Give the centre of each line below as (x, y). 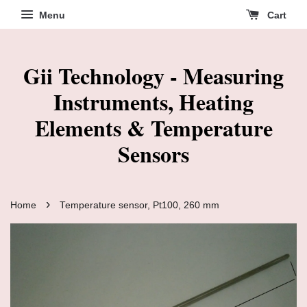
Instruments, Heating (153, 102)
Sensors (153, 154)
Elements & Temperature (153, 128)
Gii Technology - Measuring (153, 76)
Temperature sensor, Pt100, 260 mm (139, 205)
